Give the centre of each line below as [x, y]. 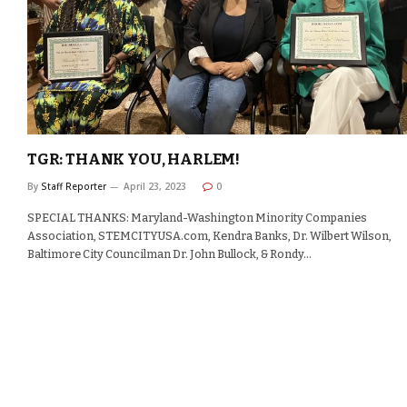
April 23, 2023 [155, 186]
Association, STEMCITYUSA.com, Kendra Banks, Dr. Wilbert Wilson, [209, 235]
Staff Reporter [74, 186]
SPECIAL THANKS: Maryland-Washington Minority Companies [197, 217]
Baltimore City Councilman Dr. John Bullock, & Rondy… [169, 253]
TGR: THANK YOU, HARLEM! [134, 159]
